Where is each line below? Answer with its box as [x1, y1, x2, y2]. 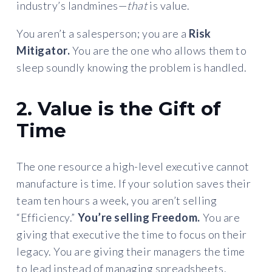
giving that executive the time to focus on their [16, 227, 247, 241]
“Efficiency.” [16, 210, 78, 224]
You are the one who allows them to [70, 43, 247, 57]
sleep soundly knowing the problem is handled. [16, 60, 247, 74]
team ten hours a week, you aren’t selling [16, 193, 217, 207]
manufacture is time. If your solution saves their [16, 176, 251, 190]
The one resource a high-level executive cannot [16, 159, 250, 173]
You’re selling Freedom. [77, 210, 200, 224]
